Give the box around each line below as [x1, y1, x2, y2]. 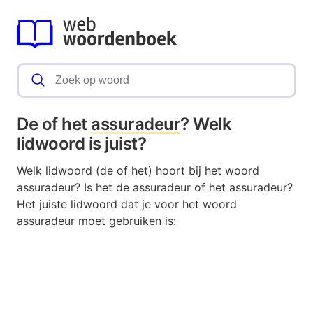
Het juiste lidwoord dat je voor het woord [17, 197, 237, 212]
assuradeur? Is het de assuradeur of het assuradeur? [17, 180, 293, 195]
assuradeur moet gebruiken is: [17, 214, 176, 228]
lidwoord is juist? [17, 133, 147, 154]
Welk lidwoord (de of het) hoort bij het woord [17, 163, 259, 178]
